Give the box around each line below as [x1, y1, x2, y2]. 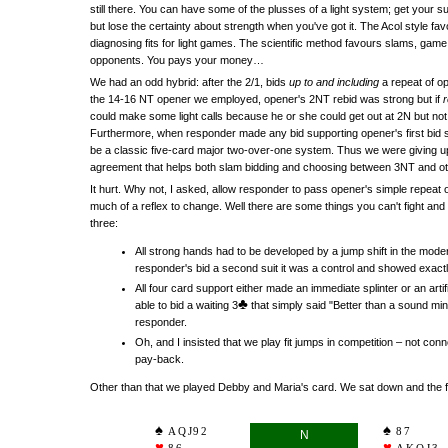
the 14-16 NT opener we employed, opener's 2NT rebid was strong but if [90, 93, 443, 105]
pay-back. [135, 353, 184, 365]
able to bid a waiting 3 [135, 299, 238, 311]
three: [90, 217, 118, 229]
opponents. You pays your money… [90, 54, 264, 66]
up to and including [289, 76, 379, 88]
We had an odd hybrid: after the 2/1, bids [90, 76, 289, 88]
